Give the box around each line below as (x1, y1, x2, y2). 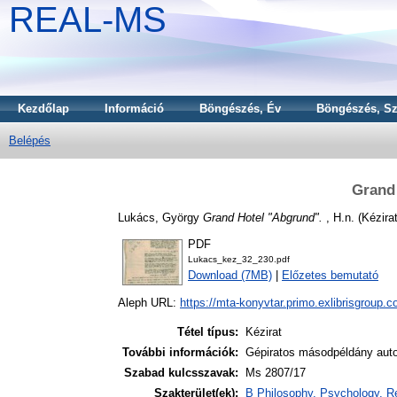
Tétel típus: (177, 325, 238, 339)
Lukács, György (118, 210, 199, 224)
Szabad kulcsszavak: (124, 366, 238, 380)
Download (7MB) (188, 269, 272, 283)
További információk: (122, 346, 238, 360)
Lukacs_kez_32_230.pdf (188, 254, 290, 265)
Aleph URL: (118, 296, 180, 310)
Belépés (9, 134, 51, 147)
